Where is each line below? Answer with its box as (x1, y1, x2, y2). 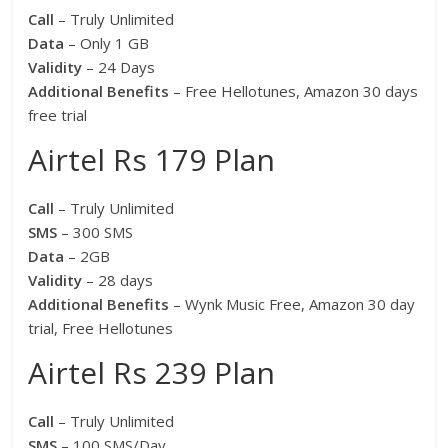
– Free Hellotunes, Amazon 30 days (169, 81, 419, 102)
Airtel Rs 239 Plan (28, 352, 276, 394)
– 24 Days (86, 57, 156, 78)
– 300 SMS (61, 222, 134, 243)
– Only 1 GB (68, 33, 150, 54)
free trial (28, 105, 88, 126)
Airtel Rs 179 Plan (28, 139, 276, 181)
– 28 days (86, 270, 154, 291)
